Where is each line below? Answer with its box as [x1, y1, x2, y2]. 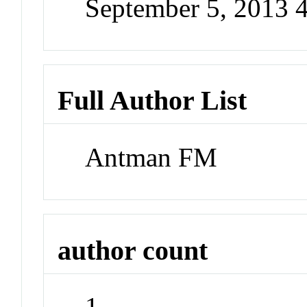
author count [58, 234, 208, 266]
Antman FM [85, 143, 218, 173]
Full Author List [58, 85, 247, 116]
